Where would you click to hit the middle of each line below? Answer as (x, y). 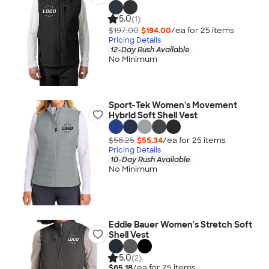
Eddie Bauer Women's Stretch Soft (180, 225)
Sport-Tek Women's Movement (173, 105)
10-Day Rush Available (150, 159)
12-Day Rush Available (150, 50)
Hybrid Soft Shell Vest (153, 115)
